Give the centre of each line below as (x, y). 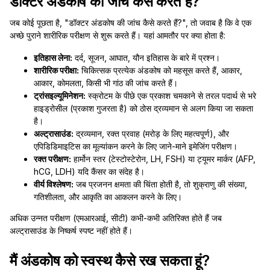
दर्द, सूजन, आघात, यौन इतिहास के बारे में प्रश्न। (146, 58)
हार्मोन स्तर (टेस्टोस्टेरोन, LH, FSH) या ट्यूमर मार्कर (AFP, (163, 159)
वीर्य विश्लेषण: (54, 184)
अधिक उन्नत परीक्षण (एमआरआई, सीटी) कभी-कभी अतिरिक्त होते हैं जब (116, 218)
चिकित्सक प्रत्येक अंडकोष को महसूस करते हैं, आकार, (161, 70)
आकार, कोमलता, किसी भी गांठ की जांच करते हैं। (106, 83)
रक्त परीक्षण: (52, 159)
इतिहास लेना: (53, 58)
